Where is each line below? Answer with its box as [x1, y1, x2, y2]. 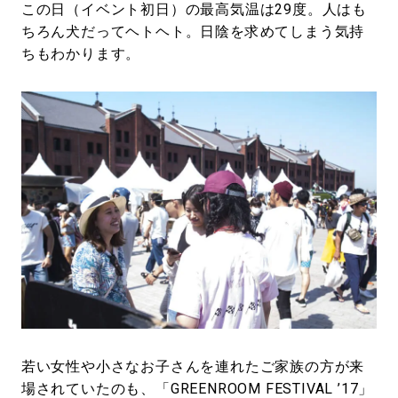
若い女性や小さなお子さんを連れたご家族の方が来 [20, 358, 365, 376]
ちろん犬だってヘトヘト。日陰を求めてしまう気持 [20, 23, 365, 41]
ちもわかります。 [20, 45, 141, 63]
